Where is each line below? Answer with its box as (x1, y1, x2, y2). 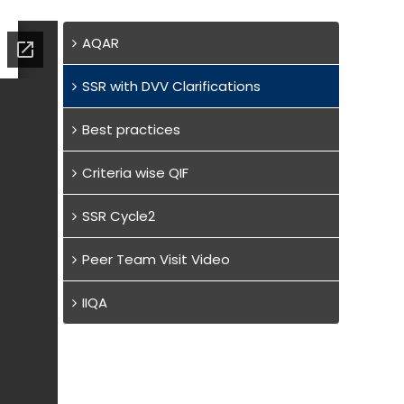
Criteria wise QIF (81, 163, 188, 183)
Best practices (81, 120, 180, 140)
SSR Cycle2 (81, 207, 155, 226)
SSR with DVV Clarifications (81, 77, 261, 96)
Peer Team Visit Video (81, 250, 230, 270)
